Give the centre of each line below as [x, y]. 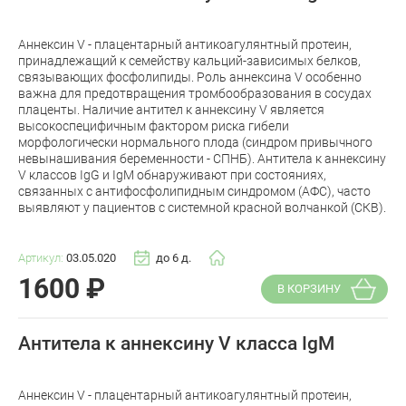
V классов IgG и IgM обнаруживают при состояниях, [172, 174]
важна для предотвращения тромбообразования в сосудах [195, 93]
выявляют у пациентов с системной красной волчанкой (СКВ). [202, 207]
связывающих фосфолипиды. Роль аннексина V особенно [190, 77]
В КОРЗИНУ [309, 289]
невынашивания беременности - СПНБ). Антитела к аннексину [202, 158]
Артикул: [42, 258]
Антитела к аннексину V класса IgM [176, 344]
